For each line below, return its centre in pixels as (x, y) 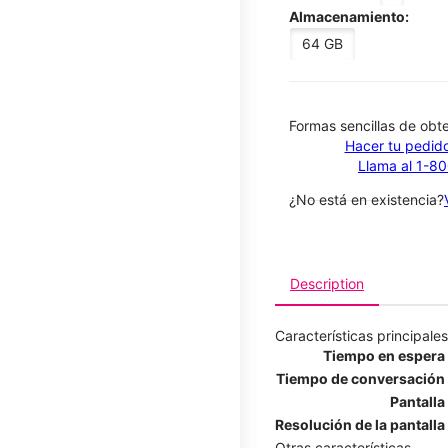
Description (327, 283)
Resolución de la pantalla (360, 424)
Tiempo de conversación (360, 378)
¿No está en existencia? (366, 199)
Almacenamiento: (349, 16)
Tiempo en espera (384, 355)
